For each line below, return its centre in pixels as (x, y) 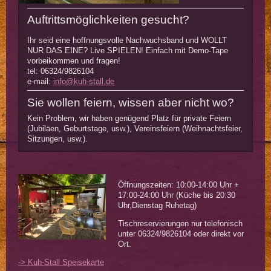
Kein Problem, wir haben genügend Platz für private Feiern (129, 119)
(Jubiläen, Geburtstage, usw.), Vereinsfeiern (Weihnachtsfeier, (135, 129)
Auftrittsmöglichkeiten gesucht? (108, 20)
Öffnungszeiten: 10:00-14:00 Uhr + (178, 185)
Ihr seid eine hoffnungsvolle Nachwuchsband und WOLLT (127, 40)
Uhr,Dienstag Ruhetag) (157, 206)
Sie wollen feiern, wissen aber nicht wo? (131, 102)
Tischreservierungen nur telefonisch (180, 224)
